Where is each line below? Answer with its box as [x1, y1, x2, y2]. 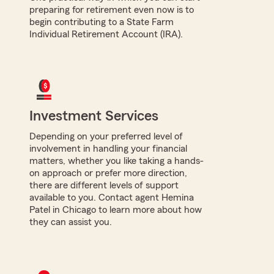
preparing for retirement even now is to [29, 4, 194, 15]
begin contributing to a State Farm [29, 17, 174, 27]
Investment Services [29, 108, 158, 124]
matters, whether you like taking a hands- [29, 155, 204, 166]
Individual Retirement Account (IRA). [29, 29, 183, 39]
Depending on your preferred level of [29, 131, 183, 141]
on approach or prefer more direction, [29, 168, 187, 178]
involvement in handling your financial [29, 143, 187, 154]
